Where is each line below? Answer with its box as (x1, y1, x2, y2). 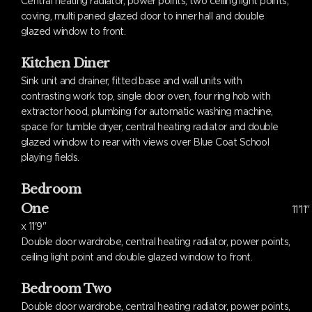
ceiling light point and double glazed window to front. (21, 251, 253, 263)
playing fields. (21, 152, 79, 163)
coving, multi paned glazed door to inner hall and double (21, 10, 265, 22)
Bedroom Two (21, 281, 111, 297)
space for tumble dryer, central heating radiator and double (21, 121, 279, 132)
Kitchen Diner (21, 56, 110, 71)
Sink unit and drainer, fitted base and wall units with (21, 75, 242, 86)
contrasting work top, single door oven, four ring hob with (21, 91, 271, 102)
